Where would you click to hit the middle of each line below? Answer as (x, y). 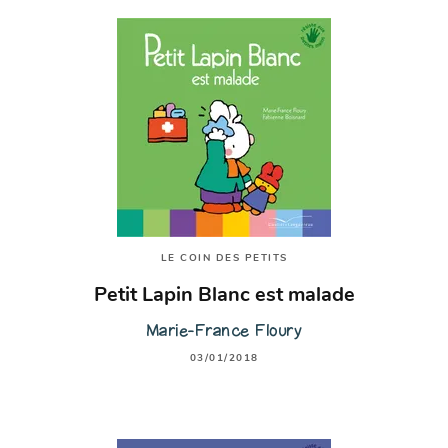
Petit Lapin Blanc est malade (224, 296)
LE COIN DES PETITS (224, 258)
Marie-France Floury (224, 331)
